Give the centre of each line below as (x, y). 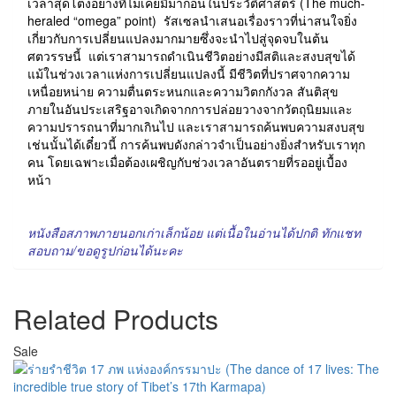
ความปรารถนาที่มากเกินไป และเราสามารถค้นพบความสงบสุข (196, 126)
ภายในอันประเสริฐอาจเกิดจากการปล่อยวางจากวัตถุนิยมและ (190, 109)
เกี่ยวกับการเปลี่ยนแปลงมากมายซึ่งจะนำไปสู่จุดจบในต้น (178, 38)
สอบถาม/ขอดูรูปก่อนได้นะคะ (105, 250)
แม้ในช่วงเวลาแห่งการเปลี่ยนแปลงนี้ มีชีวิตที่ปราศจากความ (189, 73)
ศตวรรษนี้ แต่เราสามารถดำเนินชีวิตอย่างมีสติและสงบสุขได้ (191, 56)
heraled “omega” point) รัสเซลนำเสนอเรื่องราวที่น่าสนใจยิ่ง (192, 20)
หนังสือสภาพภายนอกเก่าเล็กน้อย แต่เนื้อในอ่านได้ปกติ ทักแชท (194, 232)
